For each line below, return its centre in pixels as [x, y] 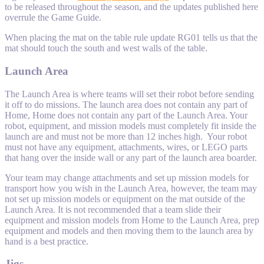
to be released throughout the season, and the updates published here [131, 7]
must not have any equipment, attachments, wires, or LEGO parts [126, 147]
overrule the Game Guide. [53, 18]
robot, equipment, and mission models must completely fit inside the [131, 126]
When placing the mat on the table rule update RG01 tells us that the [131, 38]
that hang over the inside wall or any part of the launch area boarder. [131, 157]
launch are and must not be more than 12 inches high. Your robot [126, 136]
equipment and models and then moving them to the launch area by [129, 230]
